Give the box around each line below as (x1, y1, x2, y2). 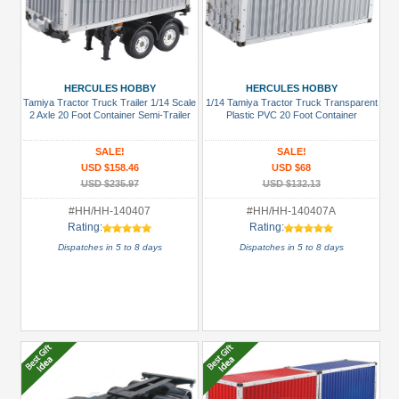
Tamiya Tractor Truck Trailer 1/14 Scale (23, 97, 196, 108)
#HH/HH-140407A (247, 205, 336, 217)
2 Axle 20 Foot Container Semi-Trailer (28, 110, 191, 120)
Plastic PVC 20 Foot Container (225, 110, 357, 120)
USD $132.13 (262, 178, 321, 189)
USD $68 (272, 162, 311, 173)
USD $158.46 (80, 162, 139, 173)
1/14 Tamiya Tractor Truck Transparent (205, 97, 378, 108)
